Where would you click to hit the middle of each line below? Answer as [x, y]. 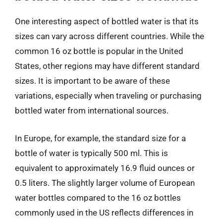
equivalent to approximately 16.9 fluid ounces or [105, 168]
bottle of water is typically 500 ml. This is [91, 153]
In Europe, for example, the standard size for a [100, 138]
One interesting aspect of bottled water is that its [107, 21]
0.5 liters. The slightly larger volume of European [105, 183]
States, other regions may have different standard [107, 66]
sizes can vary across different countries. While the [110, 36]
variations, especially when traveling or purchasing [108, 96]
